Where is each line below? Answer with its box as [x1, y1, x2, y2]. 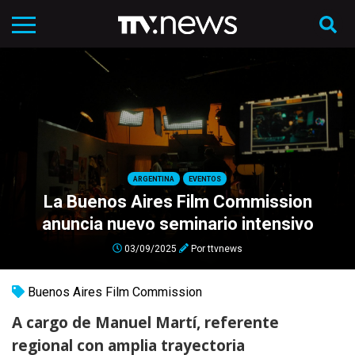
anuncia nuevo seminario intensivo [41, 213, 314, 234]
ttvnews [208, 242, 242, 254]
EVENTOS [188, 174, 221, 183]
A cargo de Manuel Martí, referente [12, 312, 279, 333]
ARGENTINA [132, 174, 174, 183]
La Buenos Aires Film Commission [43, 191, 312, 212]
